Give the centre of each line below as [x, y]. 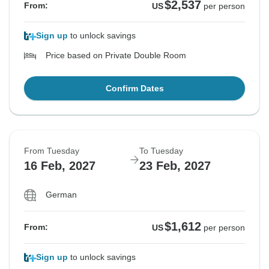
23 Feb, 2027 [175, 166]
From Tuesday [52, 151]
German [61, 195]
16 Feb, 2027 [60, 166]
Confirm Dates [134, 89]
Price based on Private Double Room [116, 56]
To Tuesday [161, 151]
